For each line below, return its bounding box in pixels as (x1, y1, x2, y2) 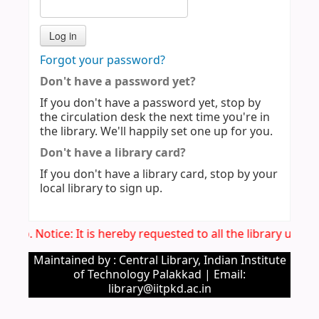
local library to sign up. (40, 179, 162, 197)
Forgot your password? (40, 51, 165, 69)
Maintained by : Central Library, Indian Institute (33, 251, 286, 269)
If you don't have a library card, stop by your (40, 165, 278, 183)
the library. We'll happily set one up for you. (40, 122, 273, 140)
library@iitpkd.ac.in (108, 280, 211, 298)
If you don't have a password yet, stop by (40, 94, 261, 112)
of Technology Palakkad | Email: (73, 266, 246, 283)
